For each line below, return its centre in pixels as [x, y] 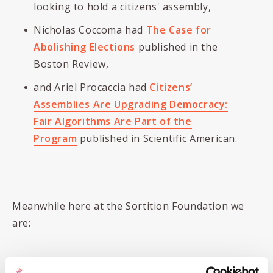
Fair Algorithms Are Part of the [113, 121]
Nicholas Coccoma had [90, 30]
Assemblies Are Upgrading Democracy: [131, 104]
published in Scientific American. [157, 138]
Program [55, 138]
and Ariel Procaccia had [92, 87]
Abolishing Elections [85, 47]
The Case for [179, 30]
